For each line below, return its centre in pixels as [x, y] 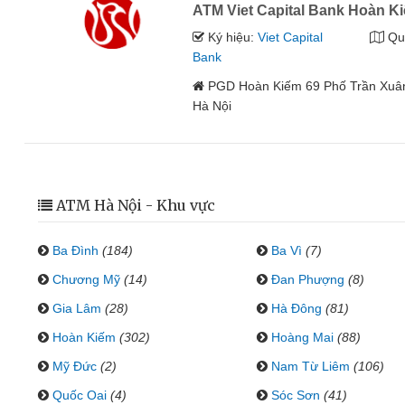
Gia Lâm [77, 308]
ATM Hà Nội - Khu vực [136, 205]
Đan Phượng [307, 279]
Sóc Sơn [295, 395]
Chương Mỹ [86, 279]
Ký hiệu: [231, 37]
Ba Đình [75, 250]
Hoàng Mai [302, 337]
